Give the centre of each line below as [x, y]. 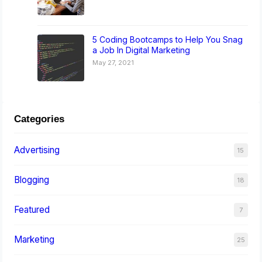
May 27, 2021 [113, 62]
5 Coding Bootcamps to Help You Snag [168, 39]
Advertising [37, 150]
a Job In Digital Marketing [142, 50]
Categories [39, 119]
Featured [32, 209]
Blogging [32, 180]
